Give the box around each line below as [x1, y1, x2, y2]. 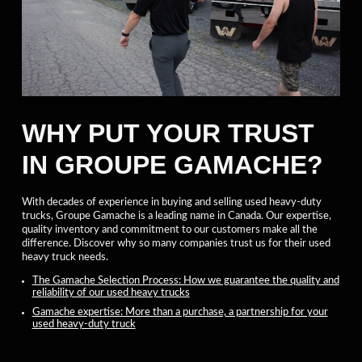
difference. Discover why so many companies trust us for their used [22, 238, 330, 249]
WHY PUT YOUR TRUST [22, 119, 314, 149]
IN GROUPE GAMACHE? [22, 150, 323, 180]
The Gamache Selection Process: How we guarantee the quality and [32, 275, 339, 285]
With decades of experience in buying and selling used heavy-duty [22, 197, 322, 208]
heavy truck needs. [22, 252, 108, 263]
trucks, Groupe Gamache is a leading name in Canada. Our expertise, [22, 211, 331, 221]
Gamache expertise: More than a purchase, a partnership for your [32, 306, 328, 317]
